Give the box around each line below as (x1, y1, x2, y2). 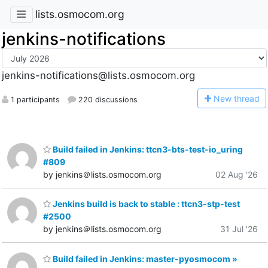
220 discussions (75, 95, 138, 104)
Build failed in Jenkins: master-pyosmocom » (51, 253, 237, 264)
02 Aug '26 (215, 169, 258, 179)
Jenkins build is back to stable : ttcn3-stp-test (51, 199, 240, 209)
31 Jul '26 (220, 224, 258, 234)
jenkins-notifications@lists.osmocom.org (1, 69, 195, 82)
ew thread (220, 93, 260, 103)
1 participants (8, 95, 60, 104)
